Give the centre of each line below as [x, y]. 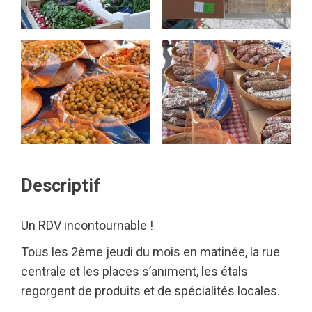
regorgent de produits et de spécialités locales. [150, 291]
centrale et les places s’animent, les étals [134, 271]
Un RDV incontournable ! [87, 225]
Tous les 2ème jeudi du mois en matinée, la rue [150, 252]
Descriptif [61, 186]
